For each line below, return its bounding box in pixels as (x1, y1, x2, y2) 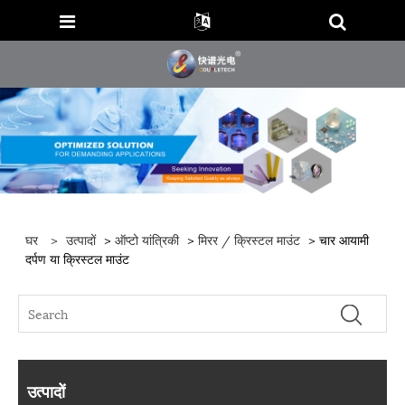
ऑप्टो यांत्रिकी (115, 229, 180, 249)
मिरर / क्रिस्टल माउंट (198, 229, 301, 249)
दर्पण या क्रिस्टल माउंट (25, 248, 130, 268)
